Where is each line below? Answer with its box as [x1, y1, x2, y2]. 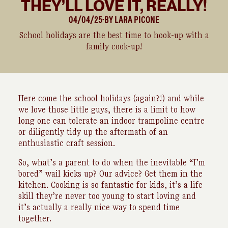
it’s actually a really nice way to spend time [18, 203, 180, 212]
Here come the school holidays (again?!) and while [18, 94, 204, 103]
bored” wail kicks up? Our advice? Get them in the [18, 169, 203, 179]
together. [18, 214, 51, 223]
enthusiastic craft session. [18, 138, 115, 148]
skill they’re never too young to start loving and [18, 191, 196, 201]
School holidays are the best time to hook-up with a [19, 31, 209, 40]
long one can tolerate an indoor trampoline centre [18, 116, 205, 126]
